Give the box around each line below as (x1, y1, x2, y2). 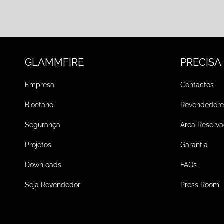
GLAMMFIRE (25, 56, 84, 68)
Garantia (180, 140, 208, 149)
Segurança (25, 120, 61, 129)
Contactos (180, 80, 214, 89)
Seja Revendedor (25, 180, 81, 189)
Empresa (25, 80, 55, 89)
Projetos (25, 140, 52, 149)
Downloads (25, 160, 62, 169)
